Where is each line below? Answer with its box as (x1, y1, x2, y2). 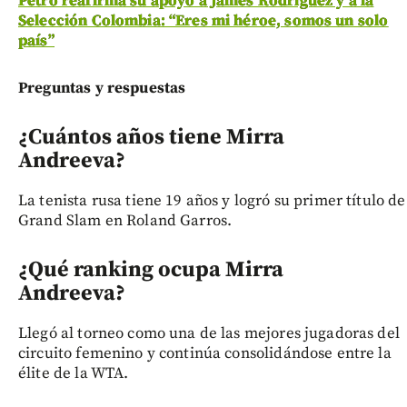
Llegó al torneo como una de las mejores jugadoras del (18, 323, 400, 344)
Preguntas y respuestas (18, 78, 186, 99)
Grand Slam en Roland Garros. (18, 211, 233, 232)
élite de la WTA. (18, 363, 129, 384)
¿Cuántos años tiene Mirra (18, 124, 284, 152)
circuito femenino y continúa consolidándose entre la (18, 343, 392, 364)
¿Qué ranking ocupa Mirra (18, 256, 283, 284)
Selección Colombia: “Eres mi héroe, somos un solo (18, 11, 389, 32)
